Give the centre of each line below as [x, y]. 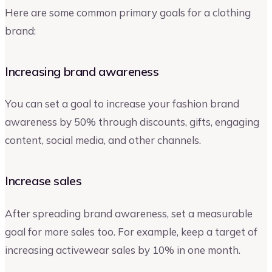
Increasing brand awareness [82, 71]
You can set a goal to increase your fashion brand [122, 104]
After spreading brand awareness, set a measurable [129, 213]
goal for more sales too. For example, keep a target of [131, 231]
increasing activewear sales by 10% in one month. [123, 250]
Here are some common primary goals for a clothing [128, 12]
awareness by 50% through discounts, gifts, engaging [132, 122]
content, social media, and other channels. [103, 140]
